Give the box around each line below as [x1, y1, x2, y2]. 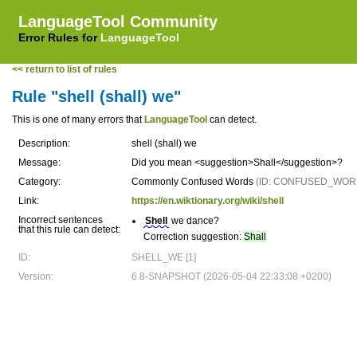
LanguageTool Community [18, 13, 218, 30]
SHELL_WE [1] [131, 252, 196, 263]
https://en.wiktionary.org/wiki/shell [131, 195, 284, 206]
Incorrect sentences [18, 214, 103, 226]
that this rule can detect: [18, 224, 120, 235]
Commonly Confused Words [131, 176, 256, 187]
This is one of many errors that [12, 114, 144, 125]
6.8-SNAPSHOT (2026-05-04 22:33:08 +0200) [131, 271, 331, 282]
